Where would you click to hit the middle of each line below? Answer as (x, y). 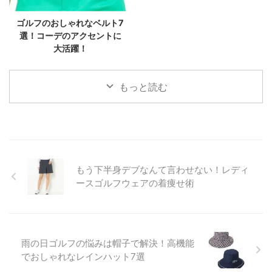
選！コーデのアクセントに (70, 35)
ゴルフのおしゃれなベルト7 (70, 22)
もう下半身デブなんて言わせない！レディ (162, 169)
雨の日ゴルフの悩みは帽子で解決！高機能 (108, 243)
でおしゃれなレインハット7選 (83, 256)
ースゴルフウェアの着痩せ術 (135, 183)
